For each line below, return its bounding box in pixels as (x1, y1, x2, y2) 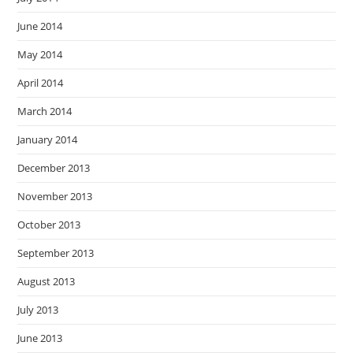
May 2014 (17, 46, 63, 61)
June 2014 (17, 18, 63, 33)
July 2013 (17, 302, 59, 317)
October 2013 (17, 217, 81, 232)
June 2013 (17, 330, 63, 345)
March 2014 (17, 103, 72, 118)
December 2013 (17, 160, 91, 175)
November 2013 (17, 188, 93, 203)
